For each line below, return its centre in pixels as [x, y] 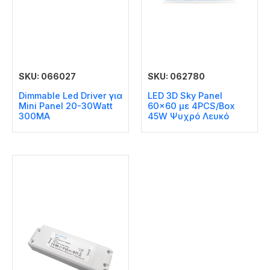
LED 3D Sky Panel [185, 96]
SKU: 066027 [47, 76]
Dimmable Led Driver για [71, 96]
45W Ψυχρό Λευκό [188, 117]
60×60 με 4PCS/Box [191, 106]
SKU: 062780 [176, 76]
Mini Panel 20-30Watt [66, 106]
